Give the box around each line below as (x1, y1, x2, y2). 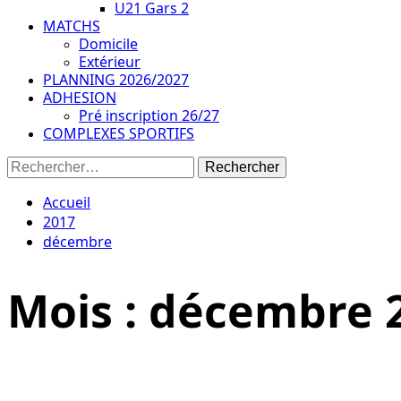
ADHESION (43, 88, 116, 107)
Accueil (43, 192, 90, 212)
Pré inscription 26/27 (79, 106, 219, 125)
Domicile (79, 34, 138, 54)
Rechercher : (6, 156, 78, 171)
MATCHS (43, 16, 100, 36)
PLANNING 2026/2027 (43, 70, 189, 90)
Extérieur (79, 52, 141, 72)
